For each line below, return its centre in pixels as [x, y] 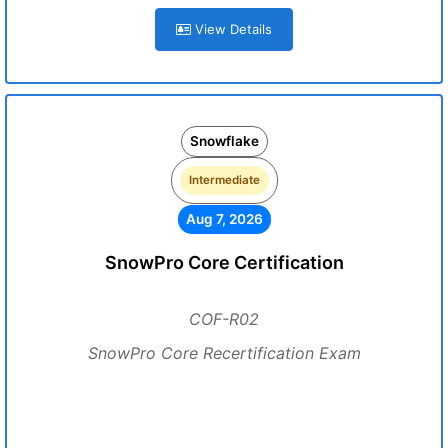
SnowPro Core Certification [224, 262]
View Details [231, 29]
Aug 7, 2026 [224, 219]
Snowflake [224, 141]
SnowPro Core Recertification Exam [224, 353]
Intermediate [224, 180]
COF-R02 [224, 319]
